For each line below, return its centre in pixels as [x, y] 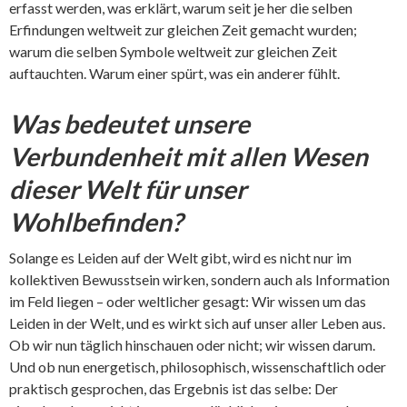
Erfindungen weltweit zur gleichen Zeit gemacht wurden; [183, 30]
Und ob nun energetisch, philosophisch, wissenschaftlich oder [198, 367]
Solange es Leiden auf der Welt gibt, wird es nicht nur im [180, 258]
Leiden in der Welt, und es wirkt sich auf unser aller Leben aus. [197, 323]
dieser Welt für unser [128, 189]
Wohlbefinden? [96, 222]
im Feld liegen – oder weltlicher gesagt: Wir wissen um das [188, 302]
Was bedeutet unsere [129, 124]
